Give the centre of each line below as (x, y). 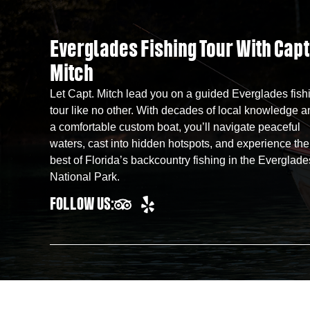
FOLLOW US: (82, 204)
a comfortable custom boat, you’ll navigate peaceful (175, 127)
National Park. (85, 177)
